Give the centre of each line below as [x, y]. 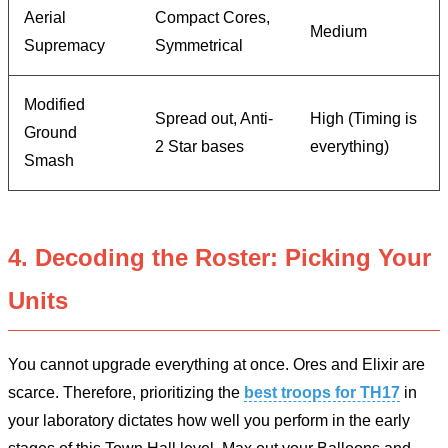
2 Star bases [199, 147]
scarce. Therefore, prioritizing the [126, 393]
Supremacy [64, 46]
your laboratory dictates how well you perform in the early [209, 421]
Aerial [45, 18]
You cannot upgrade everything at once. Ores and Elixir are [216, 365]
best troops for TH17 [322, 393]
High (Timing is [363, 119]
